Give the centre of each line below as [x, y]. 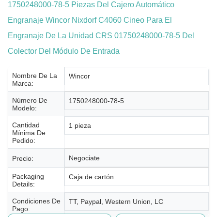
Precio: [23, 158]
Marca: [23, 83]
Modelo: [24, 108]
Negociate [84, 158]
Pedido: [24, 140]
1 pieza [80, 125]
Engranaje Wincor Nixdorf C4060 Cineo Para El [90, 20]
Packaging [28, 176]
